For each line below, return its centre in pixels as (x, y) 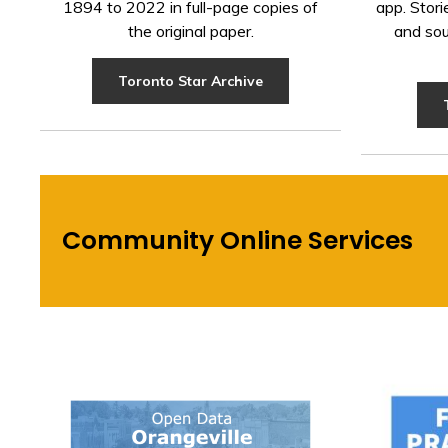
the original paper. (190, 31)
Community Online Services (238, 241)
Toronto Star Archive (191, 81)
